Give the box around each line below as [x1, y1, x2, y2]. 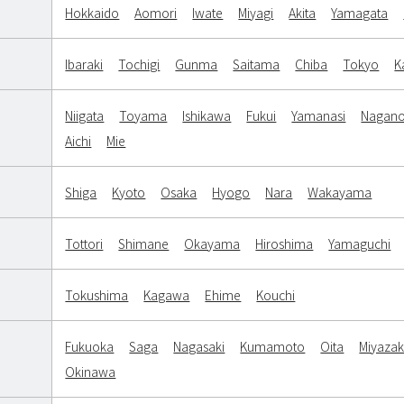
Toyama [119, 106, 168, 125]
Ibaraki [65, 55, 104, 74]
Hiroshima [255, 234, 314, 253]
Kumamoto [240, 337, 306, 356]
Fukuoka [65, 337, 115, 356]
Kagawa [143, 286, 190, 305]
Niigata [65, 106, 105, 125]
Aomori [134, 4, 178, 23]
